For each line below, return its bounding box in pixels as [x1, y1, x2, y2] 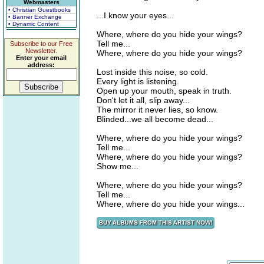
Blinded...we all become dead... [97, 114, 213, 124]
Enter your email [16, 54, 67, 61]
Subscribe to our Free [10, 40, 72, 47]
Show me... [97, 161, 138, 171]
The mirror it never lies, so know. [97, 105, 218, 114]
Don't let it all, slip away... [97, 95, 190, 105]
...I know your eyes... [97, 11, 174, 20]
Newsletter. [25, 47, 57, 54]
